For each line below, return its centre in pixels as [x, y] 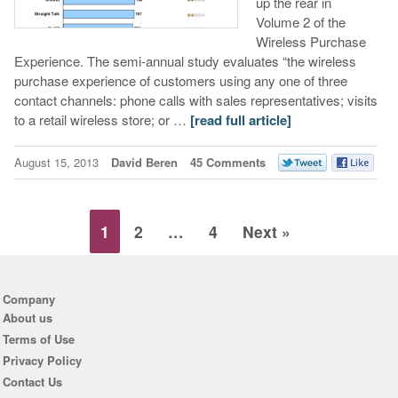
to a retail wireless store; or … [102, 120]
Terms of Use [38, 339]
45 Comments [227, 163]
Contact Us [32, 382]
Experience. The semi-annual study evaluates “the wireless [185, 61]
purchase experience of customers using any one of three [180, 81]
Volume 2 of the [300, 22]
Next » [267, 231]
